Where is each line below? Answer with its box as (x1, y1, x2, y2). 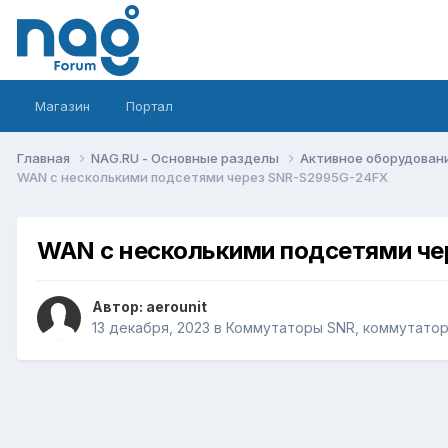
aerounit (146, 298, 207, 316)
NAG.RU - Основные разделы (91, 149, 282, 166)
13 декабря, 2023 (92, 319, 210, 337)
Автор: (92, 298, 146, 316)
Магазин (35, 98, 90, 114)
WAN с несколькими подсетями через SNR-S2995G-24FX (17, 168, 388, 185)
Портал (126, 98, 173, 114)
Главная (17, 149, 73, 166)
